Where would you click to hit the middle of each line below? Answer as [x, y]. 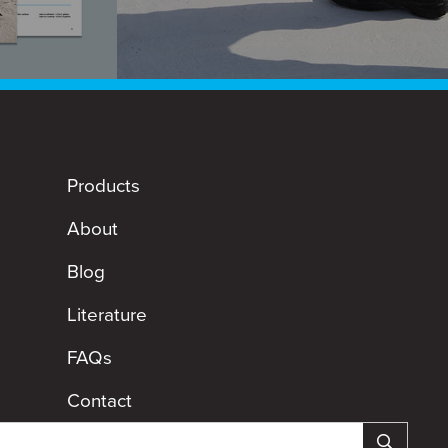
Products [103, 185]
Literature [106, 314]
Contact [99, 400]
